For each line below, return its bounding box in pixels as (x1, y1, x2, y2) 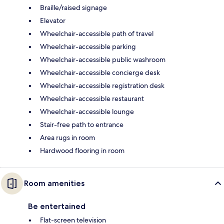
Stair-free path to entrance (40, 119, 123, 129)
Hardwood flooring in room (40, 145, 124, 155)
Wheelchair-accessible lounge (40, 106, 134, 116)
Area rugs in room (40, 132, 95, 142)
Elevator (40, 15, 65, 25)
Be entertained (28, 201, 85, 211)
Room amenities (24, 178, 84, 188)
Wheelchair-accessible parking (40, 41, 136, 51)
